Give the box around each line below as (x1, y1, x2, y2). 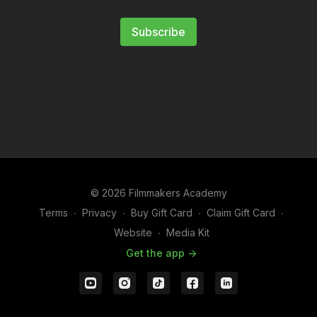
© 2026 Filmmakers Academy (90, 187, 227, 199)
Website (113, 226, 152, 238)
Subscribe (132, 25, 185, 39)
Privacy (82, 207, 117, 219)
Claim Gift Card (207, 207, 275, 219)
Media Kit (166, 226, 209, 238)
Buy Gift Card (131, 207, 192, 219)
